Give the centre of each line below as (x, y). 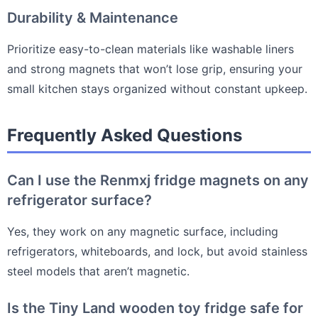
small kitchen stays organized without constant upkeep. (157, 88)
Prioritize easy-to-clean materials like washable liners (150, 49)
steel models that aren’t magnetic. (98, 271)
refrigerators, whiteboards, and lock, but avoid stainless (157, 251)
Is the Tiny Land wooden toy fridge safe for (155, 308)
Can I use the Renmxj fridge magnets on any (158, 180)
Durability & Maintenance (93, 17)
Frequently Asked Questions (125, 135)
